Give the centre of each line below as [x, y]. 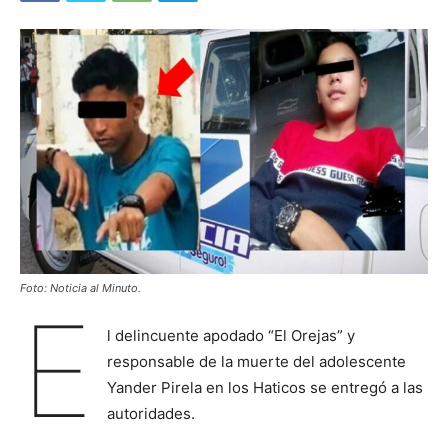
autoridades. [150, 414]
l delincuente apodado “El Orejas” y [230, 336]
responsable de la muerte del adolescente [256, 362]
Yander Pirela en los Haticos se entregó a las [264, 388]
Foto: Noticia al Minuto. [80, 288]
